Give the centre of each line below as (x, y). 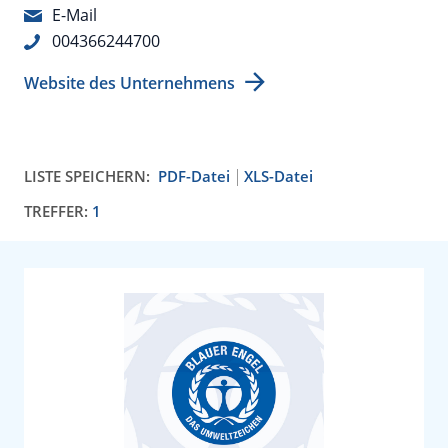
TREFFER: (58, 211)
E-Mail (74, 15)
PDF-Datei (194, 176)
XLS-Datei (278, 176)
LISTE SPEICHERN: (87, 176)
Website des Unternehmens (129, 83)
